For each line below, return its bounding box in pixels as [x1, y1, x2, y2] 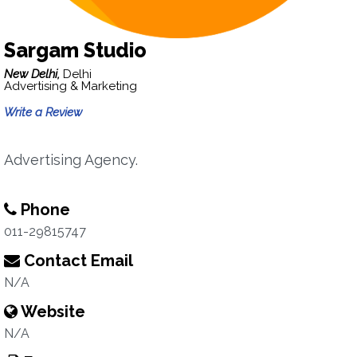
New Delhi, [4, 67, 63, 81]
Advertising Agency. [4, 151, 138, 168]
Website [18, 302, 85, 321]
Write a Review [4, 105, 82, 120]
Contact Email [20, 251, 133, 270]
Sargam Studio [4, 38, 147, 62]
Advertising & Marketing [4, 79, 137, 93]
